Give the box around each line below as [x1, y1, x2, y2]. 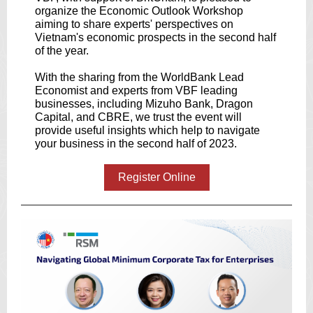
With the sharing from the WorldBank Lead [35, 71, 244, 83]
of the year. [35, 45, 89, 57]
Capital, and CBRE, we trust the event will [35, 111, 242, 123]
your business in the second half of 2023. [35, 138, 237, 150]
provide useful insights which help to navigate [35, 124, 260, 136]
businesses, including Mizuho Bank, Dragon [35, 98, 253, 110]
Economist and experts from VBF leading [35, 85, 238, 96]
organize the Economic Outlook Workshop [35, 5, 243, 17]
